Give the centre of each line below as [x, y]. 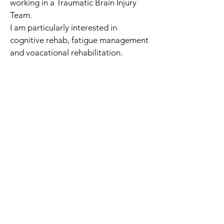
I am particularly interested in [63, 27]
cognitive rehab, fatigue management [79, 40]
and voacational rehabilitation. [66, 52]
